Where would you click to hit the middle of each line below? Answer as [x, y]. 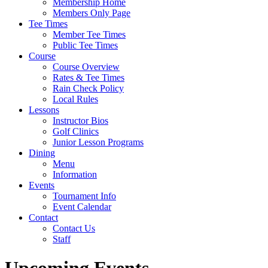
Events [42, 185]
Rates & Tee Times [89, 77]
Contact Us [74, 228]
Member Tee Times [89, 34]
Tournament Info [84, 196]
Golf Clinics [76, 131]
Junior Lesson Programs [98, 142]
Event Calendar [82, 207]
